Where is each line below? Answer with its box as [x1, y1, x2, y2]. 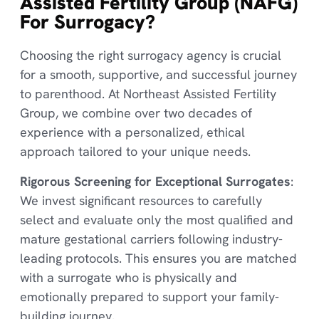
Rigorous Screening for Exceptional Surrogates [19, 172, 291, 189]
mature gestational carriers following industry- [19, 230, 283, 247]
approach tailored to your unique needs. [19, 143, 251, 160]
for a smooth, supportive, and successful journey [19, 66, 297, 83]
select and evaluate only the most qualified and [19, 211, 293, 228]
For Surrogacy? [19, 9, 155, 35]
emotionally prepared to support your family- [19, 288, 279, 305]
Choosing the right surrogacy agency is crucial [19, 47, 281, 64]
